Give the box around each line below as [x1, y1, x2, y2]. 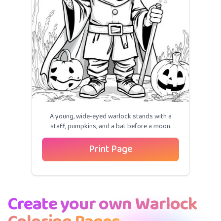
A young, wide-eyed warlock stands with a [49, 110, 172, 123]
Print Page [88, 141, 133, 158]
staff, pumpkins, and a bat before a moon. [50, 120, 171, 133]
